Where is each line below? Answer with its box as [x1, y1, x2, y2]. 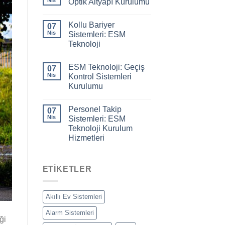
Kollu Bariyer [68, 20, 115, 29]
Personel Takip [68, 104, 122, 114]
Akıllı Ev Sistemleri [45, 193, 102, 201]
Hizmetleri [68, 133, 104, 142]
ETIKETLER [42, 164, 92, 173]
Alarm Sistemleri [45, 209, 94, 217]
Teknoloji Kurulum [68, 124, 133, 133]
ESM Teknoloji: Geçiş [68, 62, 145, 71]
